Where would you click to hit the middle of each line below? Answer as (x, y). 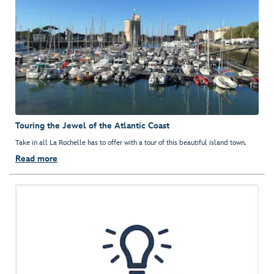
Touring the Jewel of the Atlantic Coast (92, 126)
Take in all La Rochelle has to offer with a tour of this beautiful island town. (131, 143)
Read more (36, 159)
